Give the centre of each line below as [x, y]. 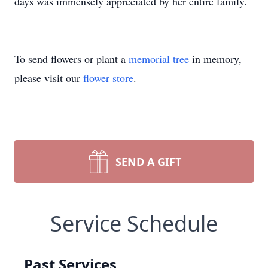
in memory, [215, 59]
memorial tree [159, 59]
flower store [108, 78]
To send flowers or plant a [71, 59]
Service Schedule [134, 223]
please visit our [49, 78]
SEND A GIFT [148, 162]
